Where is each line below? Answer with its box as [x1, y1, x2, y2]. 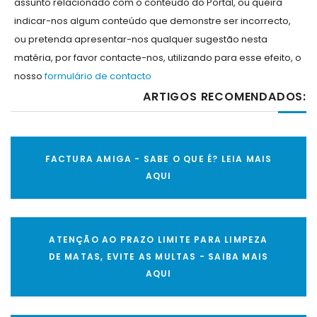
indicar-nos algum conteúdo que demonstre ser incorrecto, [14, 14, 291, 28]
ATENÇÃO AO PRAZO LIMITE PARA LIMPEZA [49, 234, 268, 246]
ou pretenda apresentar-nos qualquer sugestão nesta [14, 33, 267, 47]
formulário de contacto [45, 69, 151, 83]
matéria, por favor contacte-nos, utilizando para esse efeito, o [14, 51, 301, 65]
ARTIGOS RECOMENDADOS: [143, 88, 306, 105]
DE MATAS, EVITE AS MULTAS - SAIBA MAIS [48, 250, 269, 263]
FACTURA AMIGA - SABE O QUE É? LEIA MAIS [45, 153, 272, 166]
